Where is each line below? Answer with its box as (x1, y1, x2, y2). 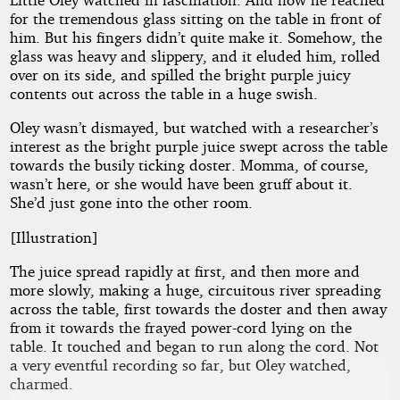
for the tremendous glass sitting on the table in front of (9, 9, 380, 28)
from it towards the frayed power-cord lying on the (9, 317, 352, 337)
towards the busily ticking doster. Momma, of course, (9, 155, 369, 175)
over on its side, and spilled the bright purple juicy (9, 65, 350, 84)
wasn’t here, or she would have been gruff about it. (9, 174, 353, 194)
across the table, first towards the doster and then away (9, 298, 387, 318)
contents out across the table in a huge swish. (9, 84, 318, 103)
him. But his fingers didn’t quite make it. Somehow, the (9, 28, 382, 46)
